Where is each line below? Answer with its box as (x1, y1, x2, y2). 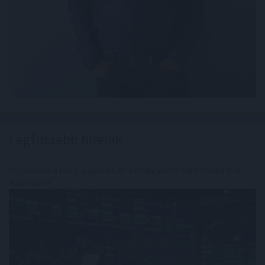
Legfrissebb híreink (9, 130, 122, 149)
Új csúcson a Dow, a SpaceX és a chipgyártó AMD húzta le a (9, 164, 240, 176)
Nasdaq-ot (9, 176, 51, 189)
